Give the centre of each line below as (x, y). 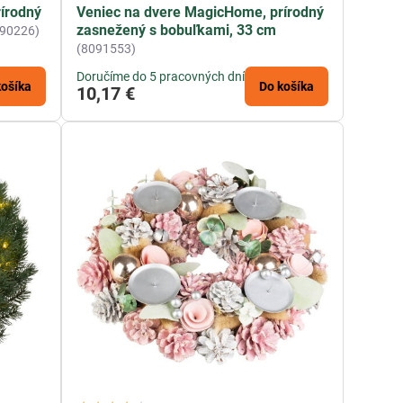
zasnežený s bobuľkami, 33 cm (177, 31)
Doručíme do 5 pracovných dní (161, 77)
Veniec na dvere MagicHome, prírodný (201, 13)
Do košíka (287, 87)
